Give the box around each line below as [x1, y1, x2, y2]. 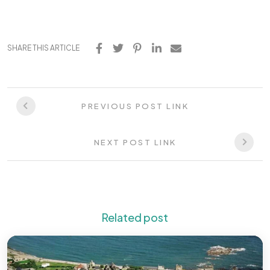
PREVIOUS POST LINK [81, 101, 189, 111]
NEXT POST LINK [93, 137, 177, 147]
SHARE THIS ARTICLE [7, 43, 80, 52]
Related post [102, 210, 168, 224]
